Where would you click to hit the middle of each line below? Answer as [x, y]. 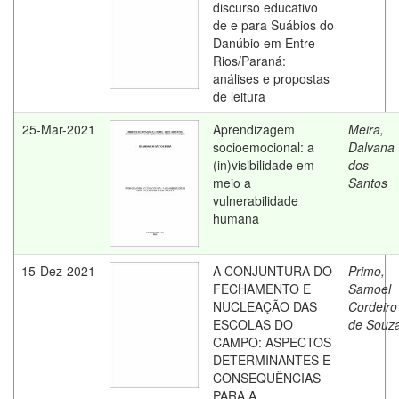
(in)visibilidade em [264, 165]
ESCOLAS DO [253, 324]
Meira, [366, 129]
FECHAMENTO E [262, 289]
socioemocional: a [264, 147]
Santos [368, 183]
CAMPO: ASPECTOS [272, 342]
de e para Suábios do [273, 25]
